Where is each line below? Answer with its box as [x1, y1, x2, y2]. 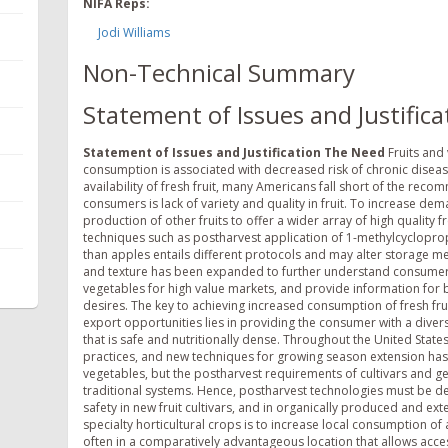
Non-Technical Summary [83, 55, 355, 89]
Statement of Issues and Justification [83, 144, 321, 162]
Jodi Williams [98, 23, 170, 41]
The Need [324, 144, 385, 162]
